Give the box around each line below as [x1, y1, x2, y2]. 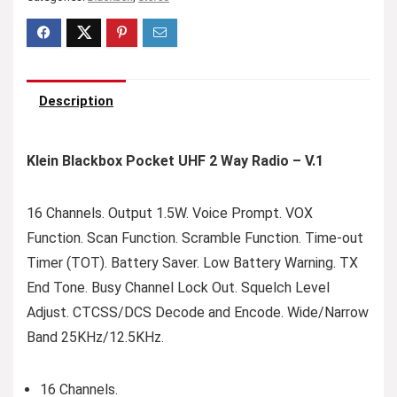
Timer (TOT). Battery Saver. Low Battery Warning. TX [27, 254, 358, 271]
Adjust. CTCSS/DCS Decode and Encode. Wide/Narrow [27, 304, 369, 321]
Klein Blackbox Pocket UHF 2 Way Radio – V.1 [27, 152, 323, 169]
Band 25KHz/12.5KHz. [27, 329, 164, 346]
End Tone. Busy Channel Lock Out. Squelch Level [27, 279, 330, 296]
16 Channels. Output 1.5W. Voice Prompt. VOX [27, 205, 313, 222]
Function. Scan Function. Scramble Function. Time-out [27, 230, 363, 246]
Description [39, 93, 113, 109]
